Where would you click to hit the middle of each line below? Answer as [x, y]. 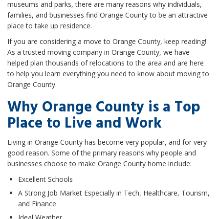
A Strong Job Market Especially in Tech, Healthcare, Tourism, [114, 193]
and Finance [37, 204]
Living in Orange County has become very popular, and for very [107, 142]
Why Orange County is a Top [104, 108]
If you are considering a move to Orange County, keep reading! [107, 41]
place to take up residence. [50, 26]
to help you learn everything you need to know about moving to [108, 74]
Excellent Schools [45, 179]
